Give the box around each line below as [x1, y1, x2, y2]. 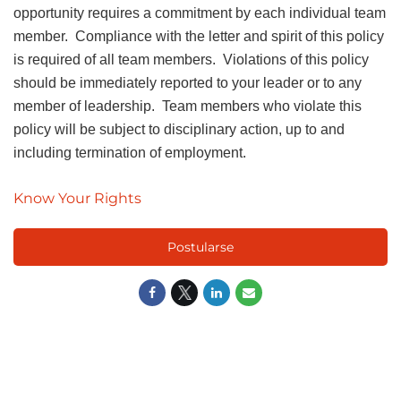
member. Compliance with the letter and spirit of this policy [13, 29, 384, 44]
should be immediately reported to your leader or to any [13, 75, 362, 90]
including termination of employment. [13, 145, 246, 160]
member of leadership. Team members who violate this [13, 98, 362, 114]
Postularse [167, 239, 234, 255]
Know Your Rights [13, 190, 141, 207]
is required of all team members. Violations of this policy [13, 52, 369, 67]
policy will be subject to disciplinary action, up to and [13, 122, 345, 137]
